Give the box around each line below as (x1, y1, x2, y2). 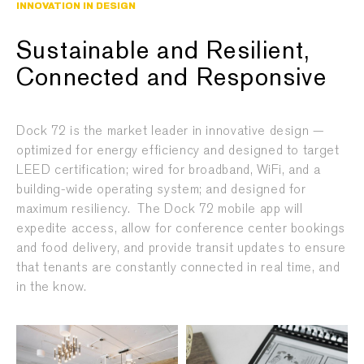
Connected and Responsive (16, 66, 327, 92)
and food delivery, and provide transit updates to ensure (16, 238, 346, 256)
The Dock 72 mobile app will (137, 199, 303, 217)
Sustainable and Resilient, (16, 39, 311, 65)
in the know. (16, 277, 87, 295)
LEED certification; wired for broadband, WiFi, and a (16, 160, 321, 178)
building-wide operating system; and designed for (16, 180, 306, 197)
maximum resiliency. (16, 199, 131, 217)
